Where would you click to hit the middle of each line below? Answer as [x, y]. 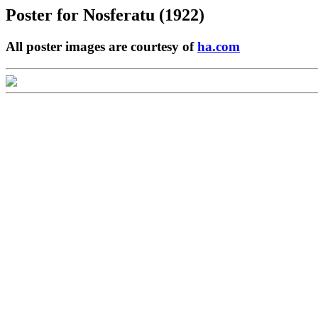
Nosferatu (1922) [144, 15]
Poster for [44, 15]
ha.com [219, 46]
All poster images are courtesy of [102, 46]
